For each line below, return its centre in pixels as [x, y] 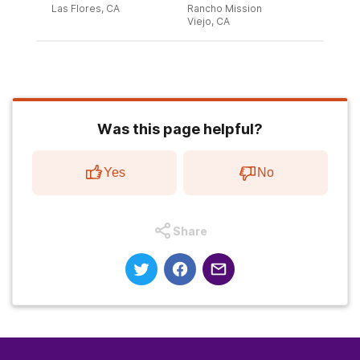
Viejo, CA [209, 21]
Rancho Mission [225, 8]
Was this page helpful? [180, 129]
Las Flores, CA [86, 8]
